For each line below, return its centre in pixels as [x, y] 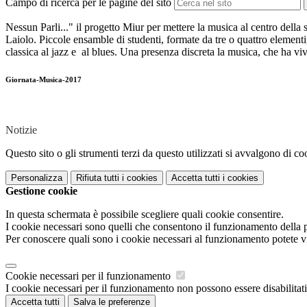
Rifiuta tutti [98, 178]
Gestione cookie [41, 191]
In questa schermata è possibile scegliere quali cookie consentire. [145, 214]
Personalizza [37, 178]
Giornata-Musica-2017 [44, 80]
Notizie [21, 130]
